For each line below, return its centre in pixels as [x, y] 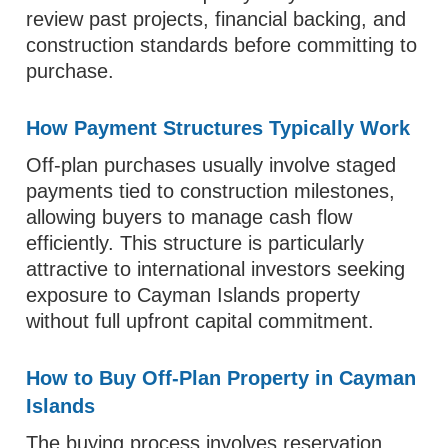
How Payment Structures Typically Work [218, 128]
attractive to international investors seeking [216, 269]
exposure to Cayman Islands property [193, 295]
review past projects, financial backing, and [216, 19]
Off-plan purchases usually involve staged [211, 165]
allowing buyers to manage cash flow [189, 217]
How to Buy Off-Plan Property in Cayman [221, 378]
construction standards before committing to [222, 45]
